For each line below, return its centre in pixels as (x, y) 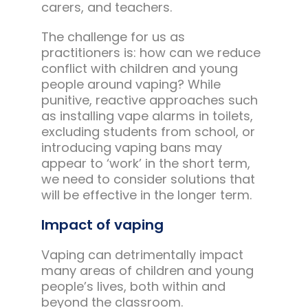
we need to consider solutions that (148, 179)
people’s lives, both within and (133, 287)
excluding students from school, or (148, 132)
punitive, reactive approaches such (149, 100)
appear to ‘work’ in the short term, (145, 164)
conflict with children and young (139, 69)
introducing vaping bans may (131, 148)
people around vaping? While (131, 85)
